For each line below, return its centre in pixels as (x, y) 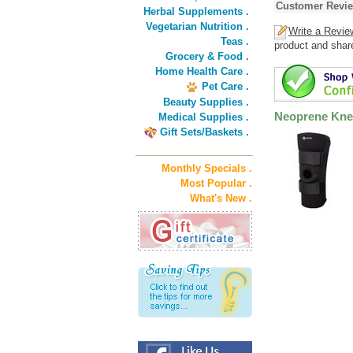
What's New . (221, 198)
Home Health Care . (202, 71)
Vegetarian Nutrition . (197, 26)
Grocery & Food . (207, 56)
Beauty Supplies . (206, 102)
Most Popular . (216, 183)
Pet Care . (225, 86)
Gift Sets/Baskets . (204, 132)
